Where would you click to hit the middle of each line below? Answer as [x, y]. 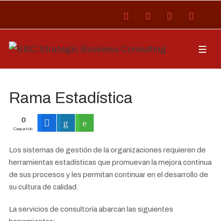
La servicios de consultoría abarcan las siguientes [91, 209]
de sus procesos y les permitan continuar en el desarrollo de [109, 175]
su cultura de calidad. [44, 187]
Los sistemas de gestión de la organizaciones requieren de [107, 150]
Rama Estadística [71, 98]
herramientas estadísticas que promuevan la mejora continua [110, 162]
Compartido [23, 129]
